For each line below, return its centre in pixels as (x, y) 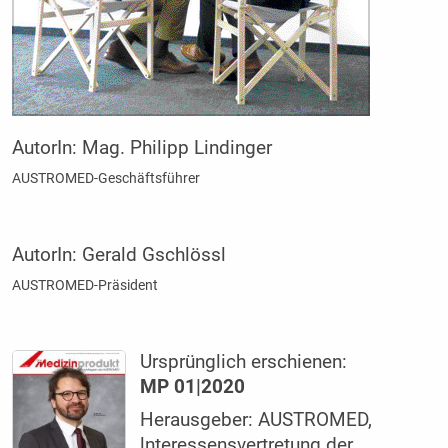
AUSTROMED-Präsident (84, 284)
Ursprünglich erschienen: (244, 361)
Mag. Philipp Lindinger (176, 147)
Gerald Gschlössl (153, 254)
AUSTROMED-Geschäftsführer (105, 177)
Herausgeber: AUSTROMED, (256, 419)
